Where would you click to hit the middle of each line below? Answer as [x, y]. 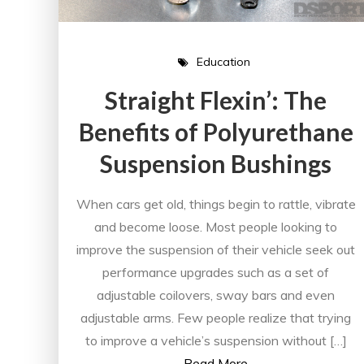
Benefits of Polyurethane [216, 131]
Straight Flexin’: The [216, 100]
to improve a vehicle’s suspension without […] [216, 340]
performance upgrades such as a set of [216, 272]
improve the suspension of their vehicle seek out [216, 249]
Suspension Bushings [216, 163]
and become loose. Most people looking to [216, 226]
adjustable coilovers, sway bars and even [216, 295]
